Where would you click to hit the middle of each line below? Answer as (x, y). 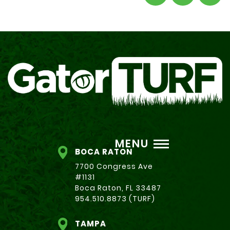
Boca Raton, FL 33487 (118, 188)
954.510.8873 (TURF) (115, 198)
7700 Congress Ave (114, 166)
